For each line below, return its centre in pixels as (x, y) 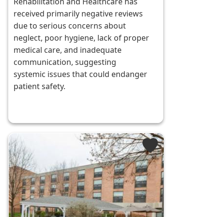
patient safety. (40, 86)
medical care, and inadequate (68, 50)
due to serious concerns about (70, 26)
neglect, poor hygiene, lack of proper (82, 38)
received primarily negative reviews (78, 14)
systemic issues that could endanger (81, 74)
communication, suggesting (65, 62)
